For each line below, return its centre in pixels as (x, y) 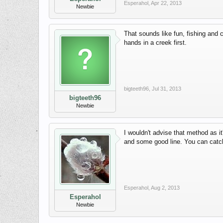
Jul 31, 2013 (167, 89)
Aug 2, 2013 (165, 188)
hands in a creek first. (155, 43)
